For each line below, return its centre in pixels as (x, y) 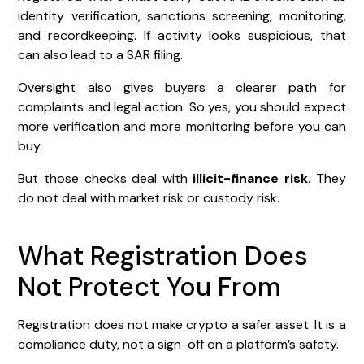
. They (327, 178)
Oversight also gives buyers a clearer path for (182, 87)
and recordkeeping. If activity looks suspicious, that (182, 35)
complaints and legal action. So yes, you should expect (182, 106)
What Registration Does (163, 256)
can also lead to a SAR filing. (101, 54)
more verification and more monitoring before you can (182, 126)
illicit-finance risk (251, 178)
